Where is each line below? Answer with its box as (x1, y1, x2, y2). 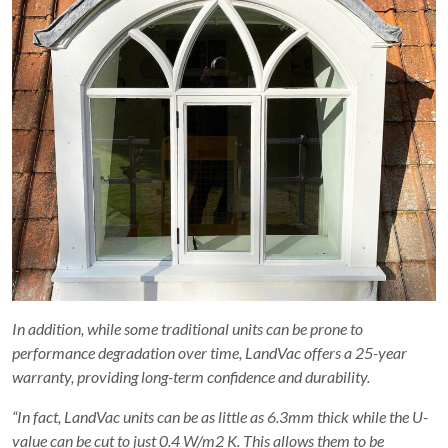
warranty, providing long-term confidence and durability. (12, 367, 370, 387)
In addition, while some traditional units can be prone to (12, 319, 363, 339)
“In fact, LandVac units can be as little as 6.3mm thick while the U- (12, 407, 428, 427)
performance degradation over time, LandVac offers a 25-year (12, 343, 407, 363)
